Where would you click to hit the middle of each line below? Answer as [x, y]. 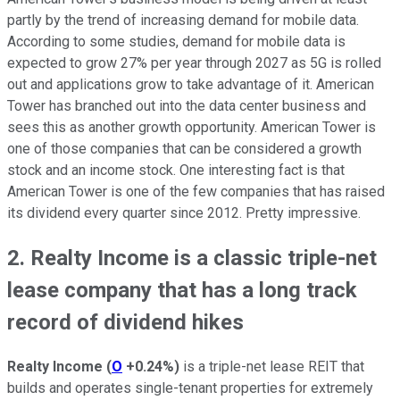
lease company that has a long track [182, 290]
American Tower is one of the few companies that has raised [196, 191]
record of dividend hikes [125, 322]
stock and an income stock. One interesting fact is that [176, 170]
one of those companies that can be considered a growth [184, 148]
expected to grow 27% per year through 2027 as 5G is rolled [194, 62]
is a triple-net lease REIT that [272, 366]
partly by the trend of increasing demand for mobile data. [183, 20]
